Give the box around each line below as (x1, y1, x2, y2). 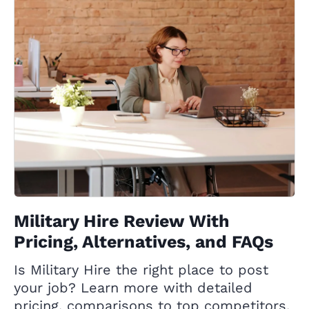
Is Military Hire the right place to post (14, 261, 268, 279)
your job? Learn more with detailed (14, 279, 252, 297)
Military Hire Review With (14, 211, 230, 232)
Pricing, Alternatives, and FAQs (14, 232, 273, 252)
